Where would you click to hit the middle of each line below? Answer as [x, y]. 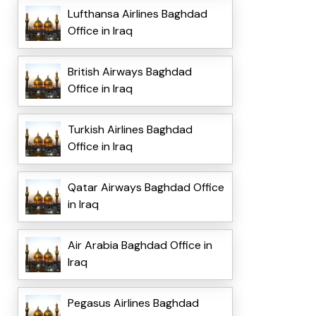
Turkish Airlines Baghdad [130, 130]
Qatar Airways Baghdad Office [146, 188]
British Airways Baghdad [129, 72]
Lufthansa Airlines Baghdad [137, 14]
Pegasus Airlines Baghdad [133, 303]
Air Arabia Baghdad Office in [140, 245]
